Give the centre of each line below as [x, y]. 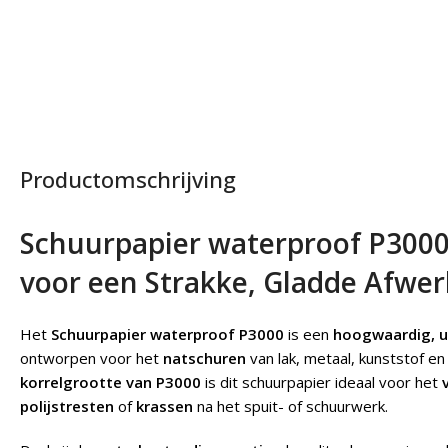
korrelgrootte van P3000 [110, 382]
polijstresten [67, 406]
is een [308, 334]
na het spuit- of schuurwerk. [290, 406]
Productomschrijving [128, 179]
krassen [164, 406]
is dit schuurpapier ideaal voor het [321, 382]
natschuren [204, 358]
